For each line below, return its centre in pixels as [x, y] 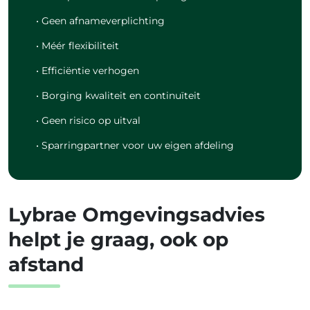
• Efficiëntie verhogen [88, 71]
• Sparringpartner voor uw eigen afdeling [135, 146]
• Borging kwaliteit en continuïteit [118, 96]
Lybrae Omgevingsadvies [137, 215]
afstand [46, 265]
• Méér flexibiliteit [77, 46]
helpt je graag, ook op [118, 240]
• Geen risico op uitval [88, 121]
